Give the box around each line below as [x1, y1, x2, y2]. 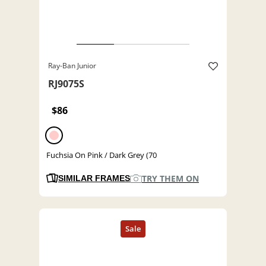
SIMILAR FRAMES [58, 173, 130, 183]
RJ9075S [48, 77, 84, 91]
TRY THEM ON [142, 173, 199, 185]
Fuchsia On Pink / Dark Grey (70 [46, 150, 157, 161]
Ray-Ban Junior [48, 61, 96, 71]
